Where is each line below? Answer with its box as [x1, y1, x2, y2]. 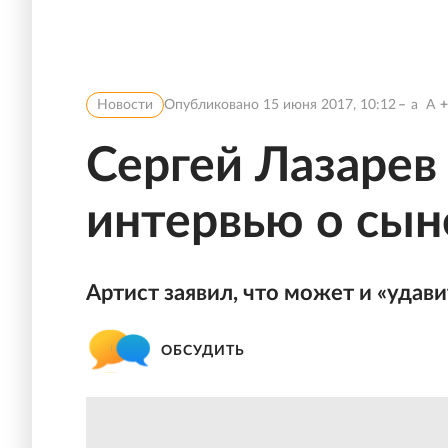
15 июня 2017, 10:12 [263, 98, 396, 112]
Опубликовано [164, 98, 263, 112]
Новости [97, 98, 153, 112]
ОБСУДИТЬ [161, 343, 245, 358]
